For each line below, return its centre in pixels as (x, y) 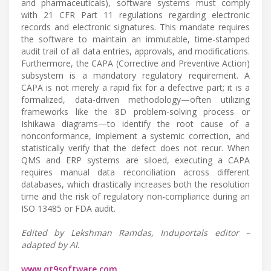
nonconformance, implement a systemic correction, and (135, 135)
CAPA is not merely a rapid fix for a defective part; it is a (135, 87)
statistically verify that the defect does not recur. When (135, 148)
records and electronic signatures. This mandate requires (135, 27)
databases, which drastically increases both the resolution (135, 184)
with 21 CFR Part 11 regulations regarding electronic (135, 15)
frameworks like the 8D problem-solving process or (135, 111)
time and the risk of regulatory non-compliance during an (135, 196)
